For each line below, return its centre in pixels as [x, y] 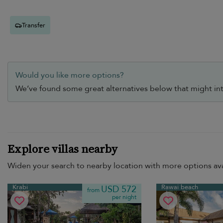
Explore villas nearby [62, 149]
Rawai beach [179, 187]
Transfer [34, 25]
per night [124, 197]
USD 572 [118, 190]
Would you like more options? [70, 75]
